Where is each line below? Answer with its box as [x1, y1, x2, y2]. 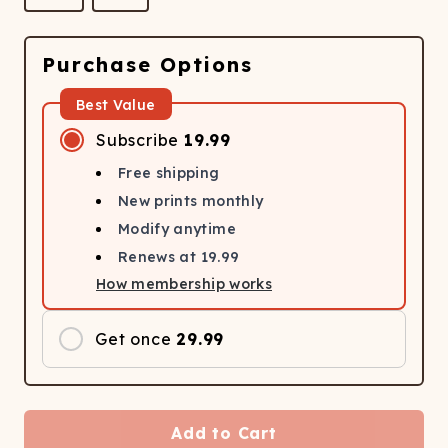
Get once [95, 329, 172, 349]
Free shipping [118, 164, 220, 182]
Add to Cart [171, 423, 277, 443]
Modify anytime [118, 220, 236, 238]
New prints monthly [118, 192, 264, 210]
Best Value [76, 96, 156, 114]
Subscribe [96, 130, 180, 150]
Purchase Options [42, 52, 253, 77]
